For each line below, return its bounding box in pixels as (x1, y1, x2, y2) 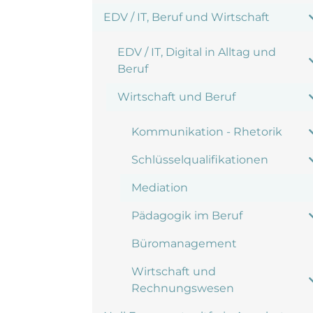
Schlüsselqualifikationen (131, 153, 268, 166)
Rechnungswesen (131, 282, 234, 295)
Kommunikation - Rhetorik (131, 125, 282, 138)
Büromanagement (131, 237, 237, 250)
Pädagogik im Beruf (131, 209, 242, 222)
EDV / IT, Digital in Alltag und (117, 45, 276, 59)
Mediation (131, 181, 188, 194)
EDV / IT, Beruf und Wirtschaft (103, 10, 270, 24)
